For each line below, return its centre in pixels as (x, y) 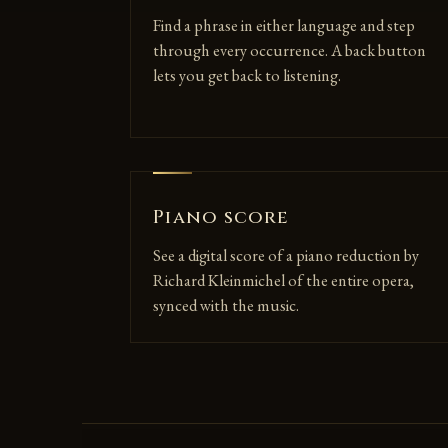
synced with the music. (226, 306)
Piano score (221, 218)
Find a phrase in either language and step (284, 25)
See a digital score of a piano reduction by (286, 256)
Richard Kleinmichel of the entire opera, (284, 281)
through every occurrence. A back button (290, 50)
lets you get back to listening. (247, 75)
